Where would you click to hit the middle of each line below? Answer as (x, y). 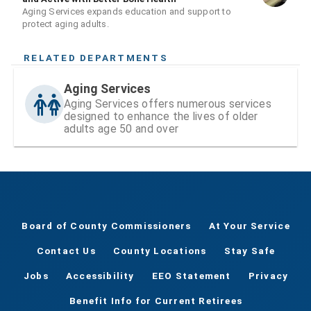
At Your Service (249, 226)
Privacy (268, 276)
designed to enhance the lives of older (161, 117)
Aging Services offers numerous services (168, 104)
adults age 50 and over (121, 129)
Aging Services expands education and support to (127, 12)
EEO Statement (191, 276)
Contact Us (66, 251)
